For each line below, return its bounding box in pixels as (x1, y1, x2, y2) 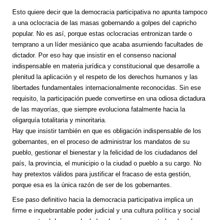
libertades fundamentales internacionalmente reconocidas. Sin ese (12, 84, 201, 92)
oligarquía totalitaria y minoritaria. (12, 116, 107, 124)
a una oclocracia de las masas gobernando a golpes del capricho (12, 19, 196, 27)
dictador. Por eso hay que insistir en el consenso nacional (12, 52, 176, 59)
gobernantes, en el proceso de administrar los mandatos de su (12, 138, 190, 146)
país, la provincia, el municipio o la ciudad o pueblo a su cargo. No (12, 160, 201, 167)
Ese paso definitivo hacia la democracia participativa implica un (12, 196, 193, 204)
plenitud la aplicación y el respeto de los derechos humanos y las (12, 73, 198, 81)
